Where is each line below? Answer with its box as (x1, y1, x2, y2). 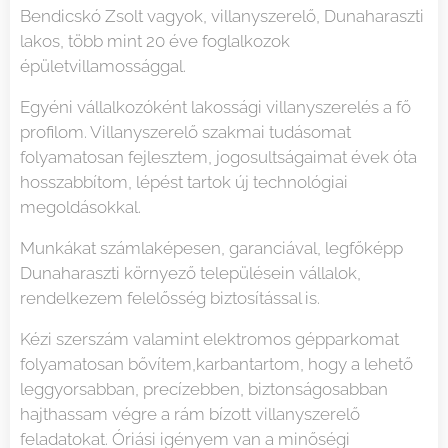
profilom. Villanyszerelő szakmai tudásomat (20, 122, 351, 143)
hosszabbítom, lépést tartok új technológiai (20, 172, 348, 193)
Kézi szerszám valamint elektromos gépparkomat (20, 329, 399, 350)
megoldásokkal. (20, 197, 141, 218)
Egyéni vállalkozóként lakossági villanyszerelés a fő (20, 97, 411, 118)
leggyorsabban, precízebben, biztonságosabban (20, 379, 388, 400)
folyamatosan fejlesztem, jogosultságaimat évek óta (20, 147, 417, 168)
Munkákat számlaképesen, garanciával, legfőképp (20, 238, 403, 259)
